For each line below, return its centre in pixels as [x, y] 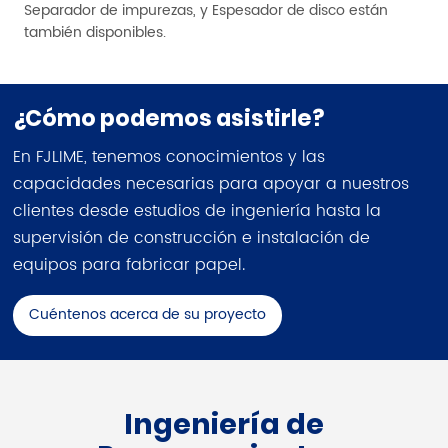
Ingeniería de [223, 424]
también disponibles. [95, 32]
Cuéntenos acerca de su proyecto [148, 315]
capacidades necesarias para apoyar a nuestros [211, 183]
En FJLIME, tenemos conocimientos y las [169, 156]
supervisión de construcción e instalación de [192, 237]
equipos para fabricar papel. [129, 264]
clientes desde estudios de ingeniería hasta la [197, 210]
